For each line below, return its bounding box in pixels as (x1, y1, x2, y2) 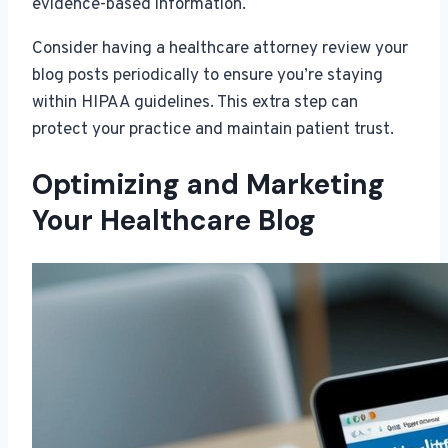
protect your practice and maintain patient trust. (32, 119, 394, 142)
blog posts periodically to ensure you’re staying (32, 65, 383, 88)
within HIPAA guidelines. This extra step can (32, 92, 358, 115)
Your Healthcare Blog (32, 202, 316, 240)
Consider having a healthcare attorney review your (32, 38, 408, 61)
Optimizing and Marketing (32, 166, 385, 204)
